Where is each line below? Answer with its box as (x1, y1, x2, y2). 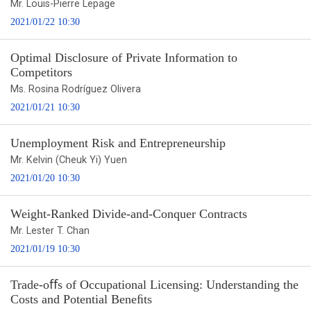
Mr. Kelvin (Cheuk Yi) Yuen (10, 153, 127, 166)
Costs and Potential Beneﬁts (10, 292, 152, 306)
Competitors (10, 65, 72, 79)
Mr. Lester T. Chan (10, 224, 90, 237)
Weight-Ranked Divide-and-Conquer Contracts (10, 206, 247, 221)
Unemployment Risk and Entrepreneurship (10, 135, 226, 150)
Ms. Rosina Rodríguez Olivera (10, 83, 141, 95)
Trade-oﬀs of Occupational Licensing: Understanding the (10, 277, 299, 292)
